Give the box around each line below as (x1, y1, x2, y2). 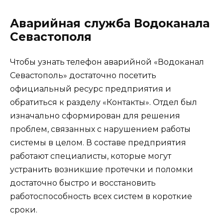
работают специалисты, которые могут (10, 151, 171, 161)
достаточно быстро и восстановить (10, 178, 156, 188)
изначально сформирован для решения (10, 111, 180, 121)
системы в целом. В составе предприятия (10, 138, 186, 148)
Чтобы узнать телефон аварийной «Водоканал (10, 57, 204, 67)
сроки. (10, 205, 37, 215)
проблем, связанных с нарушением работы (10, 124, 191, 134)
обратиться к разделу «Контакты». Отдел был (10, 98, 197, 108)
